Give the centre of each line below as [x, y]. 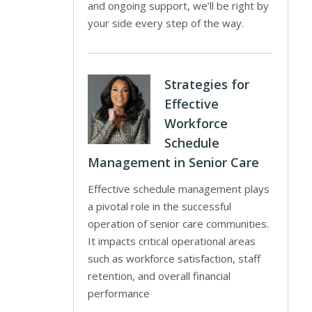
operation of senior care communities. [178, 224]
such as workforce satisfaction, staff [174, 258]
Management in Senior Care [173, 162]
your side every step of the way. [165, 23]
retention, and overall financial [159, 276]
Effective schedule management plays [178, 189]
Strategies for [206, 84]
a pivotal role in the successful [159, 206]
